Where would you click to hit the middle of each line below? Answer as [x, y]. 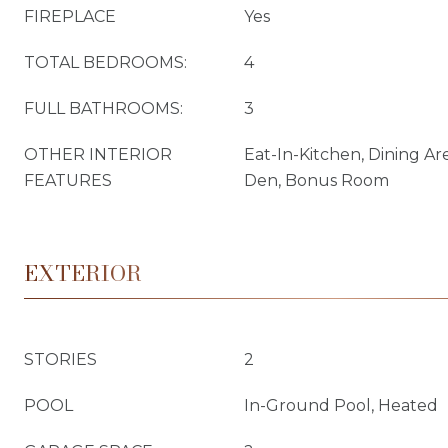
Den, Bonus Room [316, 180]
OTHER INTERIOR [98, 154]
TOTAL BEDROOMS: [105, 62]
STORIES [60, 359]
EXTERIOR [83, 273]
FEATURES [68, 180]
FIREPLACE [70, 16]
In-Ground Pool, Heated [341, 405]
